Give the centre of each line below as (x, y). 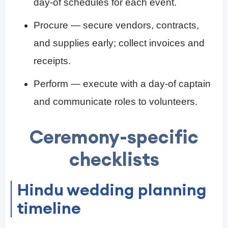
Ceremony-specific (114, 137)
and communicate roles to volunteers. (116, 101)
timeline (49, 208)
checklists (114, 159)
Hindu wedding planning (112, 189)
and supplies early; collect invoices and (119, 43)
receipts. (52, 61)
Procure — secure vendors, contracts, (116, 25)
